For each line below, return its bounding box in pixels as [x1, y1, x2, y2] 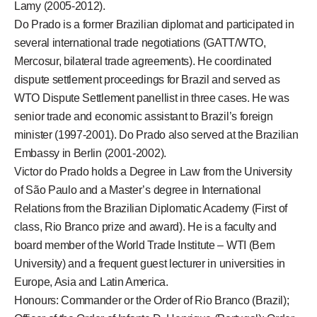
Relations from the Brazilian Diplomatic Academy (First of [14, 202, 287, 215]
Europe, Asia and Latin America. [14, 276, 168, 289]
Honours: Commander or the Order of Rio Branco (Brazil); [14, 294, 289, 307]
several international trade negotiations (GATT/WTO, [14, 37, 266, 50]
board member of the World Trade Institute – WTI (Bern [14, 239, 276, 252]
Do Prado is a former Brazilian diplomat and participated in [14, 18, 294, 31]
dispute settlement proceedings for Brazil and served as [14, 74, 280, 86]
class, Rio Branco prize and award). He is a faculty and [14, 221, 277, 234]
